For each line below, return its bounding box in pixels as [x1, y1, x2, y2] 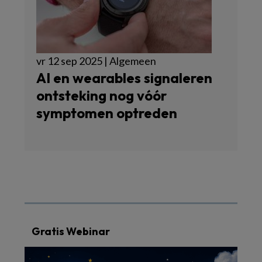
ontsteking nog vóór [36, 87, 167, 105]
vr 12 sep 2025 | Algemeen [36, 54, 156, 68]
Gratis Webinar [32, 225, 110, 239]
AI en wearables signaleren [36, 69, 212, 87]
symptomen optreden [36, 104, 177, 122]
